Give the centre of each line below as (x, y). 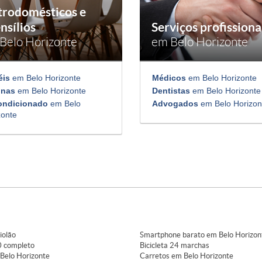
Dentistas (171, 91)
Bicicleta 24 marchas (175, 246)
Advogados (175, 104)
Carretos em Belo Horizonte (187, 256)
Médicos (169, 78)
